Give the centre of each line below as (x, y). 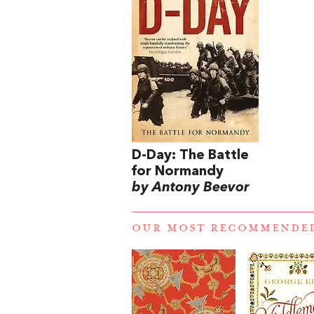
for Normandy (178, 172)
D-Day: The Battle (190, 156)
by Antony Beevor (190, 188)
